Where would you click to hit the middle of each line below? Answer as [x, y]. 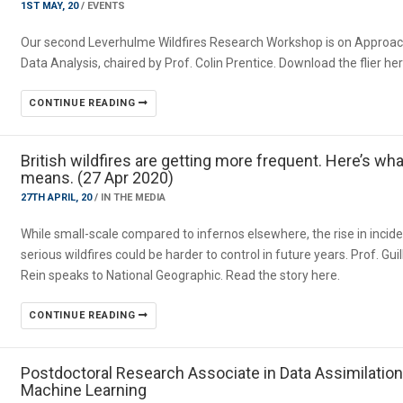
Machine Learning [84, 390]
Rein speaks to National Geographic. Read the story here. [181, 275]
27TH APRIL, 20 [58, 197]
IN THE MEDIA [134, 197]
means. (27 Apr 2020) [98, 178]
